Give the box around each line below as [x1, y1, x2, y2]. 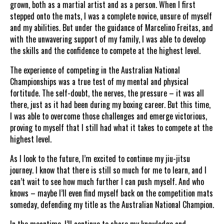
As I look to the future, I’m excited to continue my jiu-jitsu [10, 152, 190, 164]
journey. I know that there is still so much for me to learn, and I [10, 163, 206, 176]
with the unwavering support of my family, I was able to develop [10, 32, 205, 45]
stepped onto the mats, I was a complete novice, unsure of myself [10, 9, 212, 22]
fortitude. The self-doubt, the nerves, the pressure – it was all [10, 86, 204, 99]
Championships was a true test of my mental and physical [10, 75, 188, 87]
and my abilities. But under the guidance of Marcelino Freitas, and [10, 21, 213, 33]
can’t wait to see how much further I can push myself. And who [10, 175, 204, 187]
